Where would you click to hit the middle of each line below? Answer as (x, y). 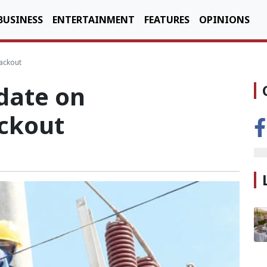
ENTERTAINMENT (94, 20)
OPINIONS (224, 20)
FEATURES (167, 20)
